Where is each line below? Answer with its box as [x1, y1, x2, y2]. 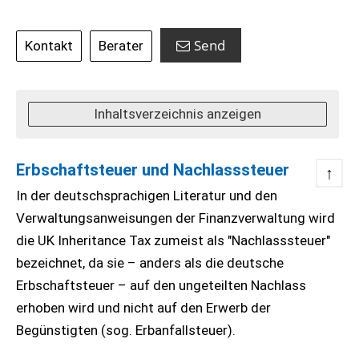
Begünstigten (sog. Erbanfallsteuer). [16, 322, 236, 338]
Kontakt [25, 38, 73, 54]
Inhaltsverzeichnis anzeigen [94, 106, 261, 122]
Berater [99, 38, 143, 54]
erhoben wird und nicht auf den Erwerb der [16, 300, 271, 316]
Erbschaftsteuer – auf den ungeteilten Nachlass [16, 277, 306, 293]
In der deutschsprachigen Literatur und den [16, 188, 277, 204]
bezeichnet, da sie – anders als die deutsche [16, 255, 284, 271]
